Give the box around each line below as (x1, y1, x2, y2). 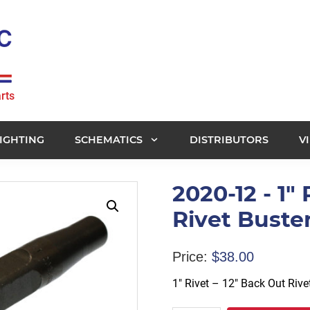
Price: (172, 248, 208, 264)
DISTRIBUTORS (190, 133, 268, 146)
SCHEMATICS (75, 133, 143, 146)
